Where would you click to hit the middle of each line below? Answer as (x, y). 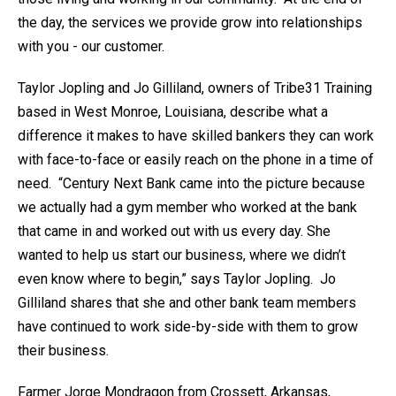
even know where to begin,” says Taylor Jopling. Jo (177, 279)
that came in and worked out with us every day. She (174, 232)
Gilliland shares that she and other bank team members (187, 303)
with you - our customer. (91, 47)
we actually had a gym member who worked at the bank (187, 208)
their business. (63, 351)
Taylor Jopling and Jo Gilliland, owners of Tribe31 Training (195, 88)
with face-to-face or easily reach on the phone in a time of (196, 160)
